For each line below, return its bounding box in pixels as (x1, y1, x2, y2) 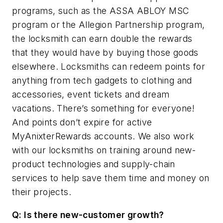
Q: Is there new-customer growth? (12, 210, 164, 221)
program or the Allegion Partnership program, (12, 19, 205, 30)
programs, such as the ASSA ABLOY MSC (12, 5, 190, 16)
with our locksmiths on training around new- (12, 145, 196, 156)
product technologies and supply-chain (12, 159, 175, 170)
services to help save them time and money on (12, 173, 210, 184)
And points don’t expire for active (12, 117, 152, 128)
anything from (12, 75, 73, 86)
